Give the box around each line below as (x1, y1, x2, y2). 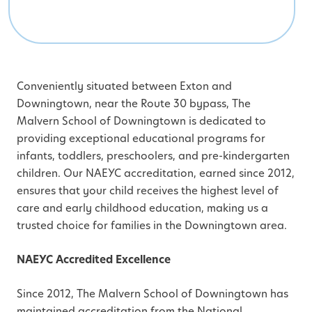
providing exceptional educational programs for (17, 131, 265, 146)
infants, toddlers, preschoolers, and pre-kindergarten (17, 148, 290, 164)
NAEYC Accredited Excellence (17, 252, 171, 267)
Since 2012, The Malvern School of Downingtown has (17, 286, 288, 302)
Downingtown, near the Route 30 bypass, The (17, 96, 251, 111)
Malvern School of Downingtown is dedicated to (17, 114, 266, 129)
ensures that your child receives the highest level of (17, 183, 279, 198)
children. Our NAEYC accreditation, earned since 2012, (17, 166, 295, 181)
